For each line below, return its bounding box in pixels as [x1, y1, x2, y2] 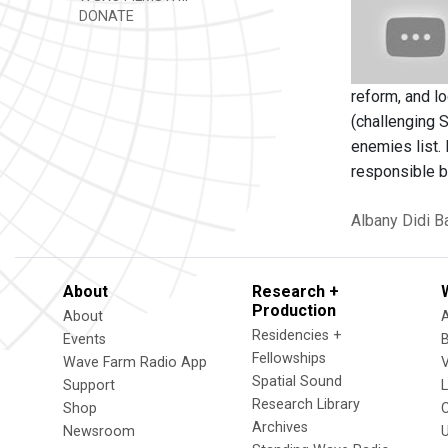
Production [252, 301, 336, 320]
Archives [252, 419, 308, 436]
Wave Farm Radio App [63, 354, 207, 371]
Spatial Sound [252, 373, 342, 390]
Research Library [252, 396, 360, 413]
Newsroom [63, 423, 135, 440]
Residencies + [252, 327, 342, 344]
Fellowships [252, 350, 326, 367]
